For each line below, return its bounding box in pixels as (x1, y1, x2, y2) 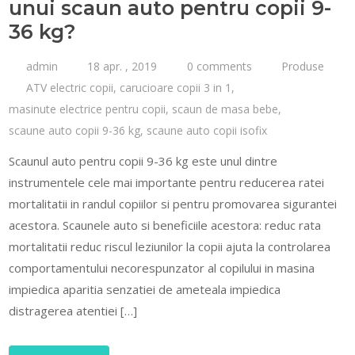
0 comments (186, 59, 252, 74)
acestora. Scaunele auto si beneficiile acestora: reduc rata (9, 217, 322, 233)
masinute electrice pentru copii (9, 101, 166, 116)
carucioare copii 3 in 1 (119, 80, 231, 95)
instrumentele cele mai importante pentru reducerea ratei (9, 174, 325, 190)
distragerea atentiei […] (9, 303, 138, 319)
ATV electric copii (25, 80, 113, 95)
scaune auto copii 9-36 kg (9, 123, 141, 138)
